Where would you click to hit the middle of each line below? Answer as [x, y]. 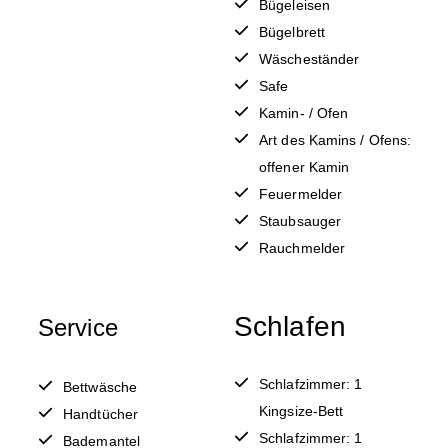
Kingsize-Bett [301, 410]
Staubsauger [300, 220]
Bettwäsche [100, 386]
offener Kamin [304, 166]
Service [78, 327]
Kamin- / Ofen [304, 112]
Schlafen [290, 326]
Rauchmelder [302, 247]
